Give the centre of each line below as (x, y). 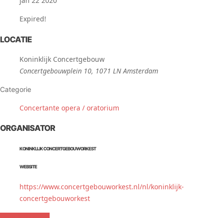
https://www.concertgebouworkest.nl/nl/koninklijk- (102, 186)
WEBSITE (28, 167)
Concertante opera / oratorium (69, 108)
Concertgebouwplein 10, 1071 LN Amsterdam (89, 71)
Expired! (33, 19)
